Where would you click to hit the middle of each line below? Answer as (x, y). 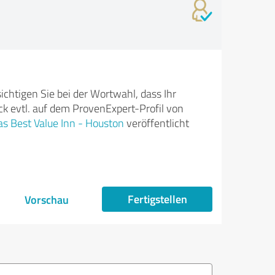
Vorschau (47, 199)
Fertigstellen (157, 199)
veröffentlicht (156, 123)
